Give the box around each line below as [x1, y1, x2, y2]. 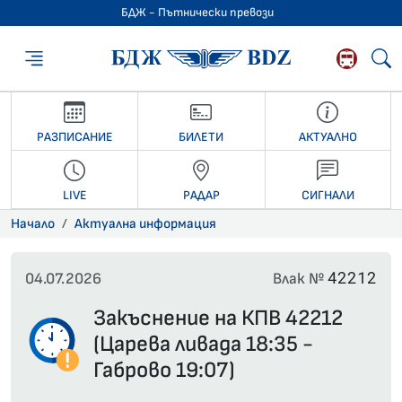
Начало [11, 215, 55, 233]
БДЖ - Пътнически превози [121, 5, 274, 20]
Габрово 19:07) [93, 357, 235, 384]
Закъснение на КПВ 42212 [93, 305, 343, 332]
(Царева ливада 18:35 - [93, 331, 313, 358]
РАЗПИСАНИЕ [36, 128, 113, 144]
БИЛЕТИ [179, 128, 224, 144]
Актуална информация [74, 215, 216, 233]
